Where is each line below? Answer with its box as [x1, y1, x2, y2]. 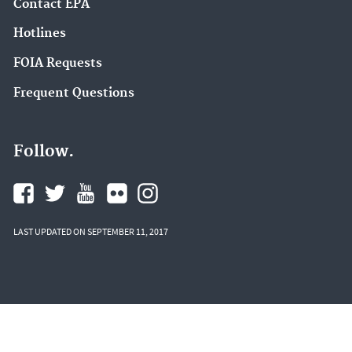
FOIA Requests [13, 56, 102, 71]
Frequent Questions [13, 85, 134, 101]
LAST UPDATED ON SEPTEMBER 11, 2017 [13, 225, 168, 237]
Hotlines [13, 26, 66, 42]
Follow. [13, 141, 74, 162]
